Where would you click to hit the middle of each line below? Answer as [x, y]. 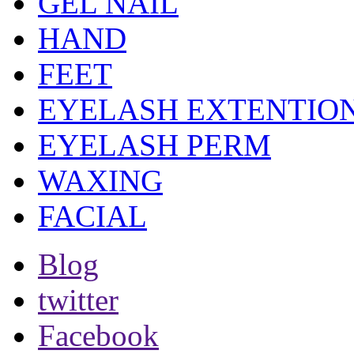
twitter [78, 299]
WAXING [100, 180]
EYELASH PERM [154, 145]
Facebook [98, 335]
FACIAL [92, 216]
